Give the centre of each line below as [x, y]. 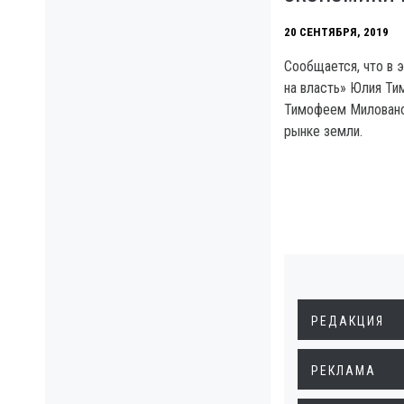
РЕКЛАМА [344, 370]
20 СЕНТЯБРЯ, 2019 [336, 32]
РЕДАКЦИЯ [348, 321]
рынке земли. [323, 131]
